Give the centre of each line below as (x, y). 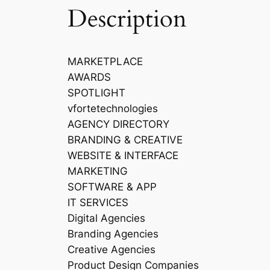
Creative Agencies (111, 250)
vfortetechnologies (113, 109)
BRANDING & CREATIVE (125, 140)
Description (127, 19)
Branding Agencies (113, 234)
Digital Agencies (106, 218)
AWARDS (89, 77)
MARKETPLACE (105, 62)
